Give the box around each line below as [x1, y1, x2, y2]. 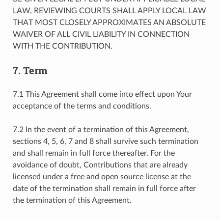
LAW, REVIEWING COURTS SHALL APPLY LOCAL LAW [12, 6, 206, 15]
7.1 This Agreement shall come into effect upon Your [12, 90, 192, 98]
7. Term [12, 63, 48, 77]
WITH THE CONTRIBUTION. [12, 42, 112, 50]
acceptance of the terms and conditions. [12, 102, 151, 110]
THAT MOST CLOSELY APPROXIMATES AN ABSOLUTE [12, 18, 206, 27]
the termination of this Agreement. [12, 196, 132, 204]
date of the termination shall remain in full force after [12, 184, 196, 192]
